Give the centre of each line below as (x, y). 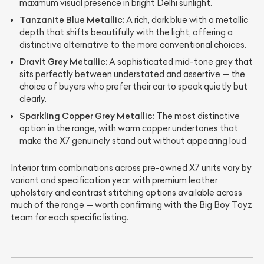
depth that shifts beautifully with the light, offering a (126, 32)
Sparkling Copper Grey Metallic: (87, 116)
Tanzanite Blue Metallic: (72, 20)
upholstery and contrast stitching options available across (126, 193)
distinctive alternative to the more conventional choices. (133, 45)
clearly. (33, 99)
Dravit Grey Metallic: (63, 62)
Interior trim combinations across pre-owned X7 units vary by (131, 168)
